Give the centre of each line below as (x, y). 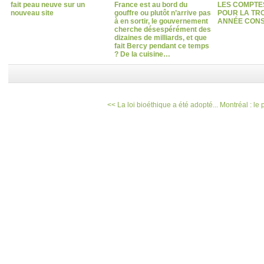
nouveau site (32, 13)
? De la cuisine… (142, 54)
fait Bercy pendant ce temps (161, 46)
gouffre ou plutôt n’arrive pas (162, 13)
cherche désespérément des (162, 29)
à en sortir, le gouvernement (161, 21)
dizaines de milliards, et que (160, 37)
